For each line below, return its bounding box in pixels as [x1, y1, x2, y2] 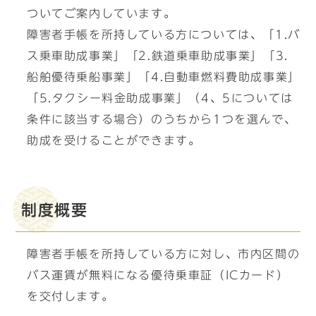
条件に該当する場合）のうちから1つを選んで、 [27, 114, 297, 125]
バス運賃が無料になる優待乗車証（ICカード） [27, 269, 289, 281]
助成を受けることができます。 [27, 135, 201, 146]
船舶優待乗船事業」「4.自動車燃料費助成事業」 [27, 71, 300, 83]
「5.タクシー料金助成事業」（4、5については [27, 92, 293, 104]
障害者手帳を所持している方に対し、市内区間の [27, 248, 300, 260]
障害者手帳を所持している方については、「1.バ [27, 29, 300, 40]
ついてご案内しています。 [27, 8, 176, 19]
